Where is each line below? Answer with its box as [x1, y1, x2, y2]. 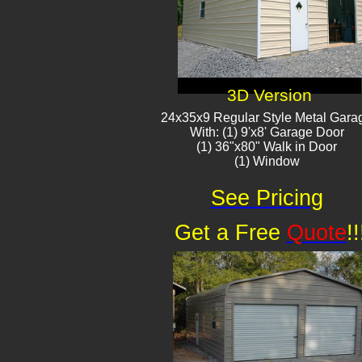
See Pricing [210, 186, 323, 210]
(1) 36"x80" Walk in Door [196, 140, 337, 154]
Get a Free [174, 221, 287, 245]
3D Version [227, 86, 312, 105]
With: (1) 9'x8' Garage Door [189, 125, 344, 139]
